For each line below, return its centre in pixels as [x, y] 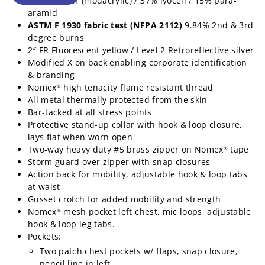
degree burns [56, 37]
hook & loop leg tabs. [72, 224]
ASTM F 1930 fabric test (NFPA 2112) [105, 25]
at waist [44, 186]
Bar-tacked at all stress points [90, 112]
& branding [51, 75]
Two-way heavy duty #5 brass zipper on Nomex [126, 149]
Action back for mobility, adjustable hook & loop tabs [138, 174]
